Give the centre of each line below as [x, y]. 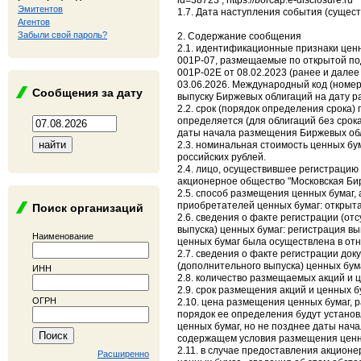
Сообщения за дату [87, 93]
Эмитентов [40, 9]
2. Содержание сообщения [239, 36]
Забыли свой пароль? [62, 35]
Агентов [34, 22]
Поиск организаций [88, 208]
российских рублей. [222, 157]
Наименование [63, 236]
